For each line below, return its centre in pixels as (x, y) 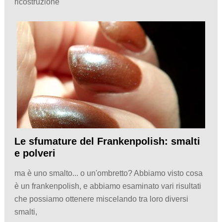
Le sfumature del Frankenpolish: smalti (107, 141)
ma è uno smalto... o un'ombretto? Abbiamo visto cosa (108, 173)
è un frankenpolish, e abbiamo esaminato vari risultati (108, 186)
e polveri (35, 153)
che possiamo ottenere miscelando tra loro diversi (101, 199)
